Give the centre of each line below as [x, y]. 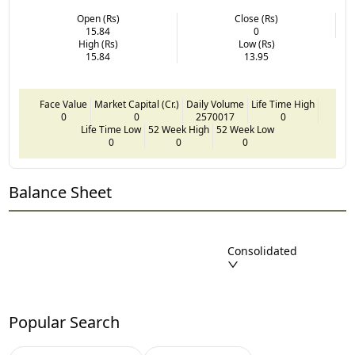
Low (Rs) [256, 44]
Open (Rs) [98, 18]
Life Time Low [111, 129]
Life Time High [283, 104]
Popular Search [65, 322]
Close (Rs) [256, 18]
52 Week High [179, 129]
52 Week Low [245, 129]
